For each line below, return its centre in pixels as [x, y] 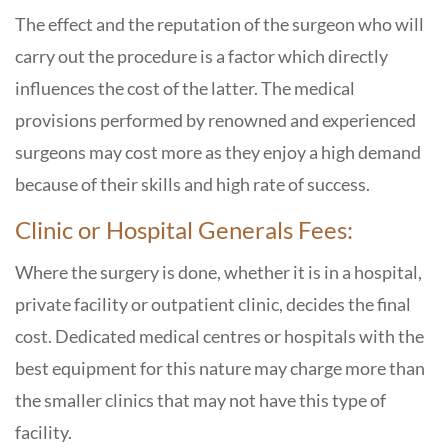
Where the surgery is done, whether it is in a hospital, [218, 272]
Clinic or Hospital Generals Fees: [184, 229]
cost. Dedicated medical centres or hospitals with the [219, 336]
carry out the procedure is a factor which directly [201, 56]
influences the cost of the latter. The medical [185, 88]
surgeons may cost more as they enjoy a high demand [218, 152]
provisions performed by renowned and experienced [215, 120]
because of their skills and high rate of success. [192, 184]
